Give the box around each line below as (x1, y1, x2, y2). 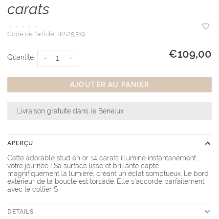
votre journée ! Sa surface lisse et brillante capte (7, 162, 159, 170)
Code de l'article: (7, 30, 55, 38)
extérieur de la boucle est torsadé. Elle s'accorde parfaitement (7, 177, 204, 186)
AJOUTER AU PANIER (69, 81, 150, 89)
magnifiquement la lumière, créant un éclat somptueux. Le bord (7, 170, 209, 178)
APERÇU (7, 140, 33, 147)
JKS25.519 (55, 30, 85, 38)
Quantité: (7, 53, 35, 62)
